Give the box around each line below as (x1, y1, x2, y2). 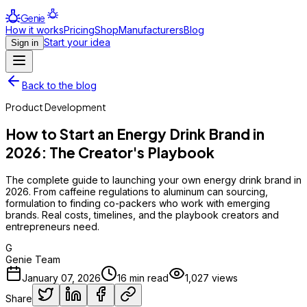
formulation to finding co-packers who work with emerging (5, 197, 270, 209)
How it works (5, 23, 64, 36)
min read (127, 271, 169, 284)
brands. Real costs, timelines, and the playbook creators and (5, 208, 279, 221)
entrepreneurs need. (5, 220, 99, 232)
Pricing (64, 23, 95, 36)
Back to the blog (22, 79, 97, 91)
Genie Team (5, 253, 60, 265)
